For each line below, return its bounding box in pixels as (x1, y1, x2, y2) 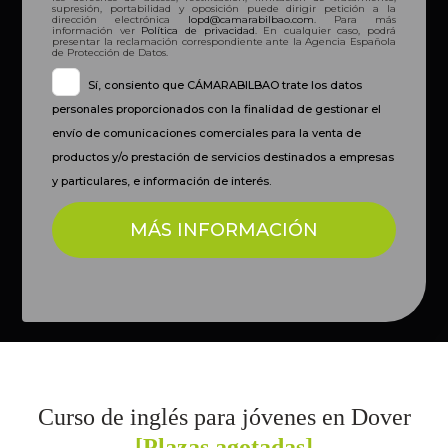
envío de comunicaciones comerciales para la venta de (52, 126, 362, 141)
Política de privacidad (141, 24, 255, 38)
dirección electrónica (52, 13, 188, 27)
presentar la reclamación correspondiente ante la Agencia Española (52, 35, 396, 49)
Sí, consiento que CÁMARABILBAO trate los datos (88, 78, 363, 93)
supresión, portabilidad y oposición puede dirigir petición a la (52, 2, 396, 16)
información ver (52, 24, 142, 38)
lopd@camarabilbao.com (188, 13, 314, 27)
